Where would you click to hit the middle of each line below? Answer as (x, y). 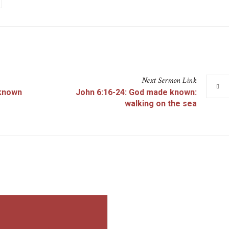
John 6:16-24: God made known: (136, 92)
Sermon (169, 81)
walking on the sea (161, 104)
